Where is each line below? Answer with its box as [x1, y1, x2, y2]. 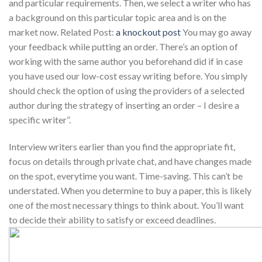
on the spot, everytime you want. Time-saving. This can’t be [9, 170, 243, 181]
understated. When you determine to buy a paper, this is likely [9, 184, 251, 196]
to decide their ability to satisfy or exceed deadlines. [9, 213, 216, 225]
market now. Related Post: [9, 26, 116, 37]
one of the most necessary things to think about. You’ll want [9, 199, 244, 211]
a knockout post [116, 26, 181, 37]
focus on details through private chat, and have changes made [9, 155, 251, 167]
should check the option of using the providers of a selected [9, 84, 244, 96]
